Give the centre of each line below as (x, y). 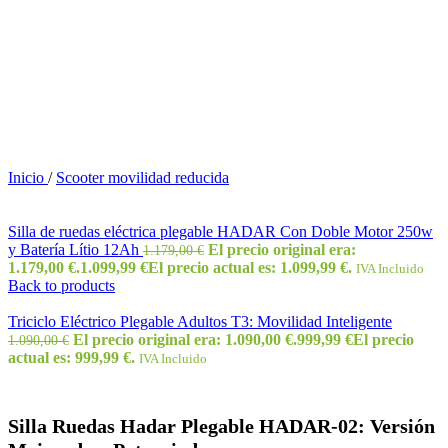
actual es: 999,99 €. (71, 357)
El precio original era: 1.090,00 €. (185, 339)
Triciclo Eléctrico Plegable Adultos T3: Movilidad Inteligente (200, 321)
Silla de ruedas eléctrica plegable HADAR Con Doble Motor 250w (220, 231)
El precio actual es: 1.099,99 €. (250, 267)
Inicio (28, 177)
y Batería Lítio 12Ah (75, 249)
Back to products (61, 285)
